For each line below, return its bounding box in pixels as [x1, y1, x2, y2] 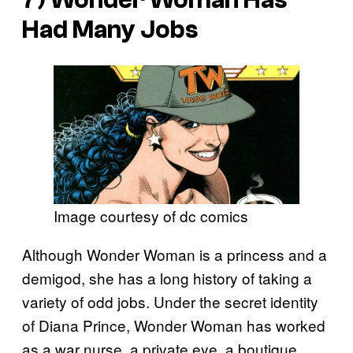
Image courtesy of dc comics [54, 204, 248, 226]
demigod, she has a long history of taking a [22, 266, 312, 288]
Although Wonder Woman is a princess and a [22, 243, 327, 265]
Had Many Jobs [22, 15, 198, 44]
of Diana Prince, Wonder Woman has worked [22, 314, 325, 336]
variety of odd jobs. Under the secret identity [22, 290, 318, 312]
